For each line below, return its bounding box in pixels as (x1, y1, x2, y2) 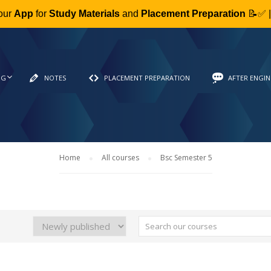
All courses (101, 152, 139, 163)
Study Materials (48, 8, 120, 19)
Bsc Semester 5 (160, 152, 212, 163)
